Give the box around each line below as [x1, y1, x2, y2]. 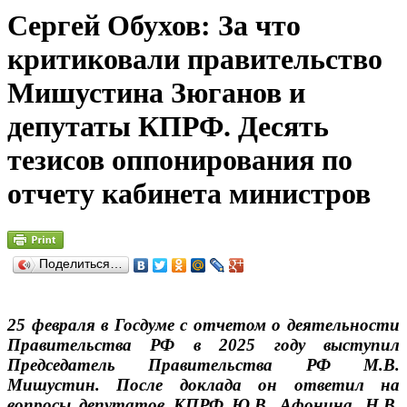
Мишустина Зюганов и [7, 76, 305, 110]
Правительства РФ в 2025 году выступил [7, 334, 400, 354]
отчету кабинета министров [7, 177, 371, 211]
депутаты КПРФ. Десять [7, 110, 329, 144]
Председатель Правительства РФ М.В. [7, 354, 400, 374]
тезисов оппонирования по [7, 144, 352, 177]
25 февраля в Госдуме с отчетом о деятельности [7, 314, 400, 334]
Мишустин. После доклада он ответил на [7, 374, 400, 394]
